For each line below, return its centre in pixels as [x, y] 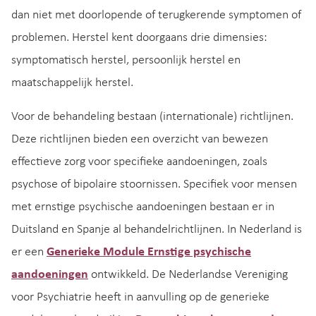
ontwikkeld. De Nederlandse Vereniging [188, 275]
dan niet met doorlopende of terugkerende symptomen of [156, 16]
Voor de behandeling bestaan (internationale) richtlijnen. [152, 117]
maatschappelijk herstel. [72, 83]
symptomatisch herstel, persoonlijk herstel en [126, 61]
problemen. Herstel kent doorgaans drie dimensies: [139, 38]
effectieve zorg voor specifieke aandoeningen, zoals [139, 162]
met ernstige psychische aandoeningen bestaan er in [143, 207]
